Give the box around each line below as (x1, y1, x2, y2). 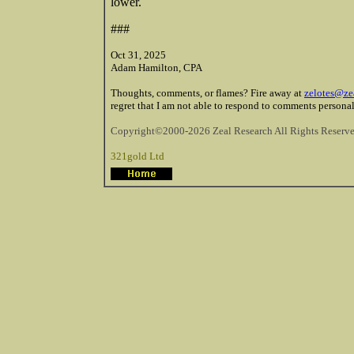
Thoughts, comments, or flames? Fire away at (111, 86, 304, 99)
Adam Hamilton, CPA (111, 61, 202, 73)
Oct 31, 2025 (111, 48, 166, 61)
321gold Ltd (111, 149, 164, 162)
